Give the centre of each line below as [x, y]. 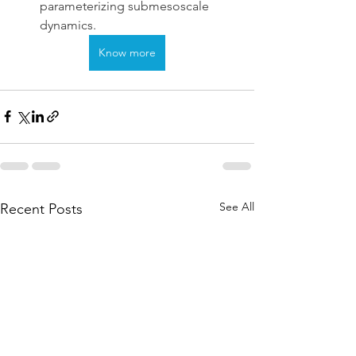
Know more [127, 52]
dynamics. [68, 25]
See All [237, 206]
